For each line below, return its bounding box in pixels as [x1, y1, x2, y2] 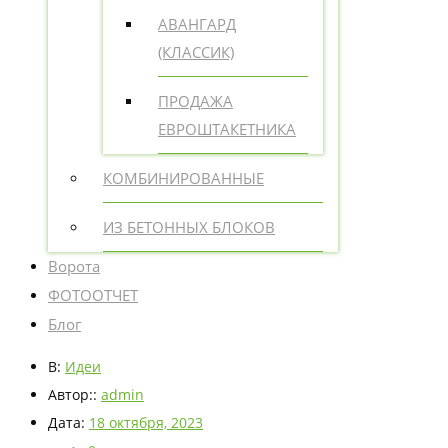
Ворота [48, 256, 100, 277]
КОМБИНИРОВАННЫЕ [103, 168, 264, 189]
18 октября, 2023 [89, 413, 203, 433]
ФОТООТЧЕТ [48, 285, 138, 306]
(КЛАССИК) [158, 42, 234, 63]
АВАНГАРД [158, 14, 236, 35]
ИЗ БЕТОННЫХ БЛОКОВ [103, 217, 275, 238]
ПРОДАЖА [158, 91, 233, 112]
